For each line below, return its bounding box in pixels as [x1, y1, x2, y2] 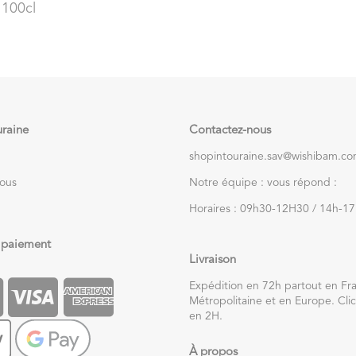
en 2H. [189, 310, 222, 322]
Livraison [189, 253, 236, 266]
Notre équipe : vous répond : [189, 176, 337, 188]
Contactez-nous [189, 124, 271, 137]
